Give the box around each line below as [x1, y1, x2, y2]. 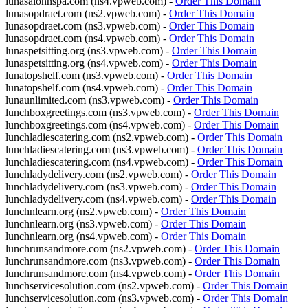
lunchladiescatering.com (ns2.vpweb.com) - [5, 131, 197, 143]
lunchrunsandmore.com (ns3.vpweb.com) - [5, 255, 195, 267]
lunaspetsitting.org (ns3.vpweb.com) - [5, 45, 172, 56]
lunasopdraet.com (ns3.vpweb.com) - [5, 20, 169, 32]
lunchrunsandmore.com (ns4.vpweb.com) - [5, 267, 195, 279]
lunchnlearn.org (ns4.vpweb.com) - [5, 230, 161, 242]
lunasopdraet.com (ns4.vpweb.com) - [5, 32, 169, 44]
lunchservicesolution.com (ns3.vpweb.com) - [5, 292, 203, 304]
